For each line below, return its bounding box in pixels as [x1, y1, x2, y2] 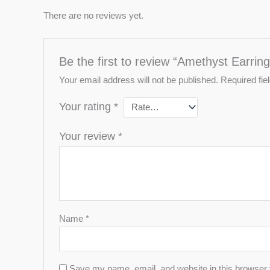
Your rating [59, 100, 115, 113]
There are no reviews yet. [43, 10, 143, 20]
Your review [59, 130, 119, 142]
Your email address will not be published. [59, 74, 219, 85]
